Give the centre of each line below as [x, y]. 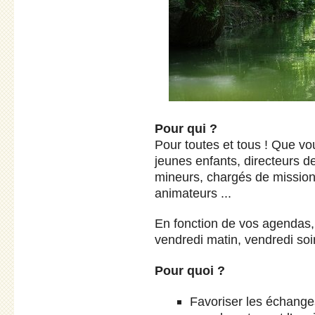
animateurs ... [193, 193]
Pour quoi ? [190, 270]
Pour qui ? [186, 128]
